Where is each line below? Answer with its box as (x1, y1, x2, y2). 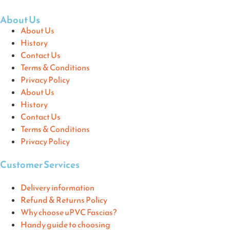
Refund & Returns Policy (21, 193, 107, 206)
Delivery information (21, 181, 94, 194)
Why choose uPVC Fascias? (21, 205, 117, 218)
